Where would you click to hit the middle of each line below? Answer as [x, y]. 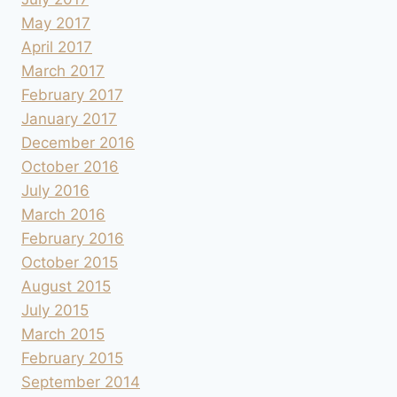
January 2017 [69, 119]
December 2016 [78, 143]
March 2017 [63, 71]
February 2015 [72, 358]
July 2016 [55, 191]
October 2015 [70, 263]
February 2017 [72, 95]
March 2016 [63, 215]
